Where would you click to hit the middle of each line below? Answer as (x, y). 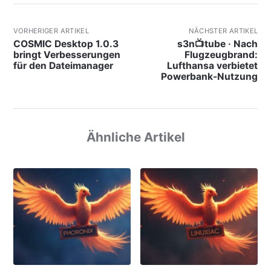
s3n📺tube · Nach (218, 44)
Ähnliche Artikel (135, 137)
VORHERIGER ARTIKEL (51, 31)
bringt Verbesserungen (67, 54)
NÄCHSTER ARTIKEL (223, 31)
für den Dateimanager (63, 65)
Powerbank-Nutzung (210, 76)
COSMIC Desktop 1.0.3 (66, 44)
